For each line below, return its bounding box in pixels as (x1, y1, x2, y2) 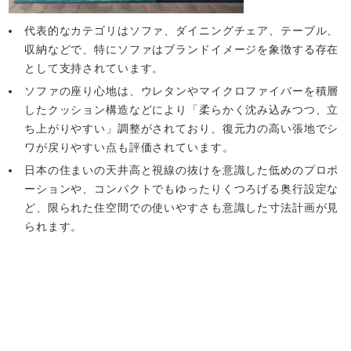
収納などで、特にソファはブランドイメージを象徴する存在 (24, 42, 339, 56)
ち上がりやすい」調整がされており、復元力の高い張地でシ (24, 121, 339, 135)
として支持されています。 (24, 61, 165, 74)
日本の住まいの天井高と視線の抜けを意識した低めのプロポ (24, 163, 339, 176)
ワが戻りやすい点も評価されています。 (24, 140, 234, 154)
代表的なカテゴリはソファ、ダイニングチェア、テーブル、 (24, 24, 339, 37)
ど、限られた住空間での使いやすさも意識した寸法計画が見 (24, 201, 339, 214)
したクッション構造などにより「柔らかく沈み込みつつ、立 (24, 103, 339, 116)
